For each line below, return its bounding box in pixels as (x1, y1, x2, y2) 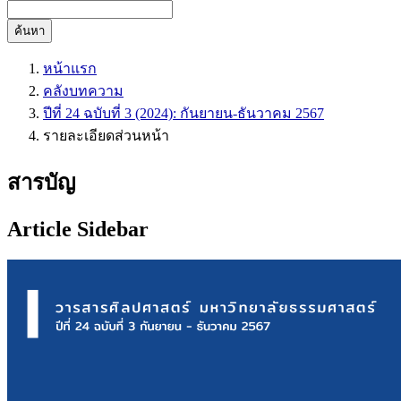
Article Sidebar (7, 217, 149, 241)
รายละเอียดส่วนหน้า (43, 128, 169, 143)
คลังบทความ (43, 83, 124, 98)
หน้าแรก (43, 61, 97, 76)
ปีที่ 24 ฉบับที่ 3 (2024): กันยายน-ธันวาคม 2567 (43, 106, 324, 121)
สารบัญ (7, 170, 75, 194)
